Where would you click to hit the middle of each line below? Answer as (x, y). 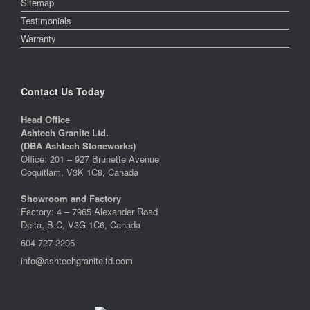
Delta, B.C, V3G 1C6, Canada (81, 224)
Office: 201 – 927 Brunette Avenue (90, 158)
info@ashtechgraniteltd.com (77, 260)
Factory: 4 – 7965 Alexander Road (89, 211)
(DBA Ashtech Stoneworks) (78, 145)
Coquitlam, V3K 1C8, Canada (80, 172)
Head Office (45, 119)
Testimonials (46, 20)
